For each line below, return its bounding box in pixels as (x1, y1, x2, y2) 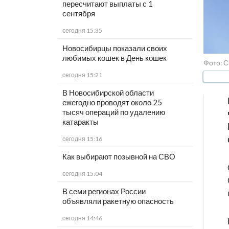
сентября (62, 9, 95, 18)
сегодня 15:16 (62, 135, 102, 143)
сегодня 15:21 (62, 71, 102, 79)
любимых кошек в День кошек (62, 53, 167, 63)
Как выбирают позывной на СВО (62, 152, 175, 162)
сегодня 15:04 (62, 170, 102, 178)
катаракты (62, 117, 99, 127)
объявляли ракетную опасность (62, 196, 174, 206)
